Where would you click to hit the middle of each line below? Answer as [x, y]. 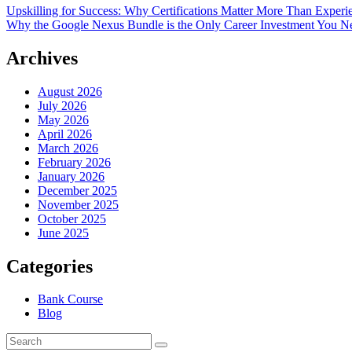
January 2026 [71, 176]
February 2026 [74, 162]
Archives [42, 58]
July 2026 [62, 105]
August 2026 [70, 91]
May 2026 [63, 119]
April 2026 [65, 134]
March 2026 [68, 148]
